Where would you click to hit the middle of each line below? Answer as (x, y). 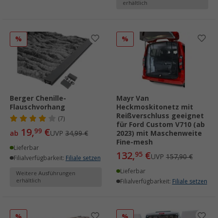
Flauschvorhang (37, 107)
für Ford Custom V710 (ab (161, 124)
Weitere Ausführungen (46, 173)
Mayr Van (133, 98)
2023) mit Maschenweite (159, 133)
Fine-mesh (135, 142)
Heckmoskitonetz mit (155, 107)
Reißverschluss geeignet (160, 116)
